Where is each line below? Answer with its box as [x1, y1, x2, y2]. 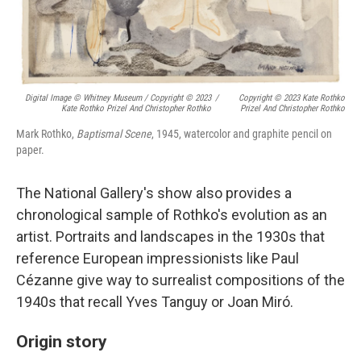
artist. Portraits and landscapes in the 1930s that [16, 228, 325, 246]
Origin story [16, 331, 107, 352]
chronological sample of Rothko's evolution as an [16, 206, 327, 224]
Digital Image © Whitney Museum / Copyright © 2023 [24, 93, 211, 104]
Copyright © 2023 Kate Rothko [239, 93, 345, 104]
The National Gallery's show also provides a [16, 185, 292, 202]
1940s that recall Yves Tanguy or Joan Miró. [16, 293, 293, 311]
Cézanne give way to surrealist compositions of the [16, 272, 345, 289]
